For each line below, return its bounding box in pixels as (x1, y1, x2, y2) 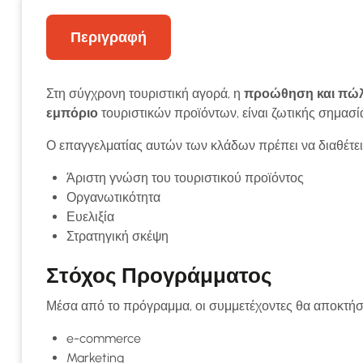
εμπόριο (46, 105, 98, 121)
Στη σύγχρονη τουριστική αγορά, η (46, 86, 244, 101)
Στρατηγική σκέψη (66, 228, 169, 244)
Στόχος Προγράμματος (46, 263, 272, 288)
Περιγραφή (70, 28, 147, 46)
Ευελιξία (66, 209, 114, 224)
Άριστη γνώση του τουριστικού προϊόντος (66, 170, 304, 186)
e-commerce (66, 331, 141, 346)
